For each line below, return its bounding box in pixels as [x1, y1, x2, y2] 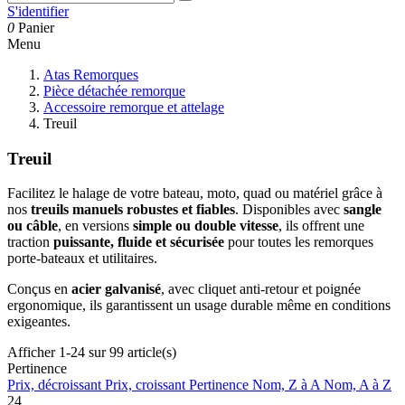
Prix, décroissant [7, 377, 105, 393]
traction [7, 234, 53, 250]
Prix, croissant [105, 377, 189, 393]
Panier [18, 20, 54, 35]
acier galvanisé [71, 281, 161, 297]
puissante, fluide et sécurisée [53, 234, 224, 250]
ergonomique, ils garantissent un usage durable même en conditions [7, 297, 391, 314]
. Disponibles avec [235, 202, 344, 218]
